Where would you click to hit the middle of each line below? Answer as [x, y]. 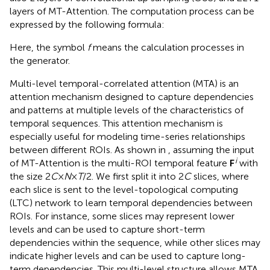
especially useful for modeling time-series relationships [127, 136]
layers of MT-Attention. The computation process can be [132, 11]
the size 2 [30, 176]
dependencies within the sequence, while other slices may [135, 242]
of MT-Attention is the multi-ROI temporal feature [120, 163]
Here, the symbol [49, 47]
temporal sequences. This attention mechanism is [116, 123]
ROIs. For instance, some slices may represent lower [122, 216]
